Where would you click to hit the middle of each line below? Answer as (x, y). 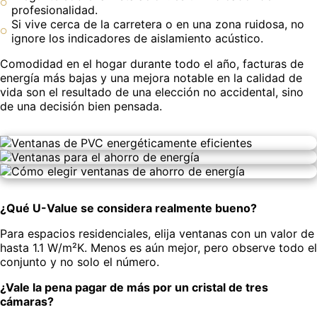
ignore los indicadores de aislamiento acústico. (137, 39)
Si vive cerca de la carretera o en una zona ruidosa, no (158, 24)
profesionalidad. (54, 10)
